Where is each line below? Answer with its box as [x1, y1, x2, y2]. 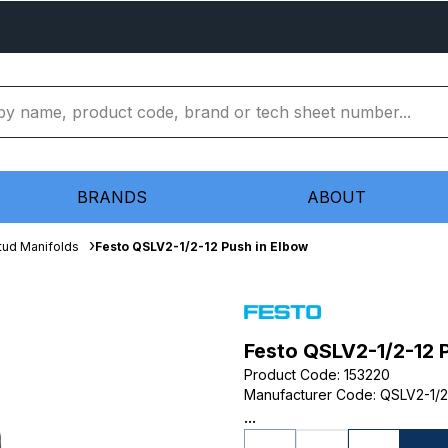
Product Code [244, 366, 337, 383]
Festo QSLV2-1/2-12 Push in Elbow [95, 239, 308, 254]
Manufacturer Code [244, 386, 373, 403]
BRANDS [77, 187, 147, 207]
